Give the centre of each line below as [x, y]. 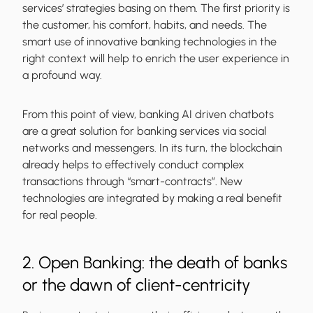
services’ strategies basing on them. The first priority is [156, 8]
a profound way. [62, 75]
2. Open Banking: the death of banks [155, 263]
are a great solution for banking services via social [144, 131]
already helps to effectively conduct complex [133, 165]
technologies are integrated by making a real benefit [152, 198]
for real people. [60, 215]
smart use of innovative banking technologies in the [150, 42]
